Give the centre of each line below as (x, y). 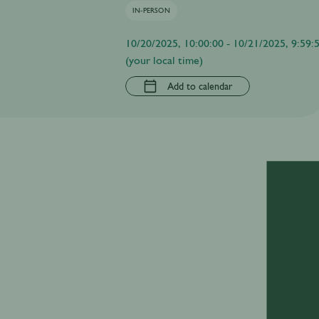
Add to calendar (199, 86)
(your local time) (164, 60)
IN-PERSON (151, 10)
